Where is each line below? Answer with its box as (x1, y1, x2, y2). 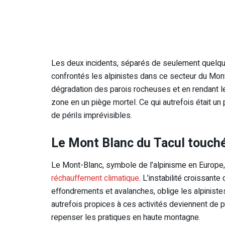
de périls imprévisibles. (51, 109, 132, 122)
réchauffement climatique (51, 172, 139, 184)
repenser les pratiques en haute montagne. (51, 211, 200, 223)
